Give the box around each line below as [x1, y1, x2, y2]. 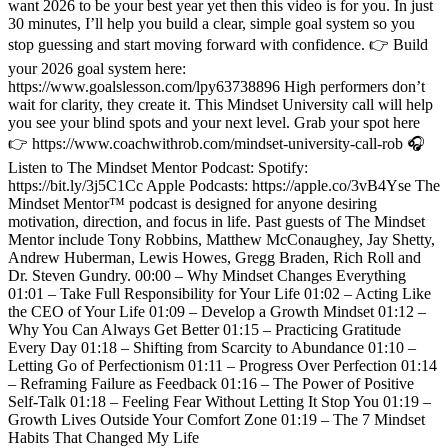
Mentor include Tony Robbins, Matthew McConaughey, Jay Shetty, [8, 231, 435, 249]
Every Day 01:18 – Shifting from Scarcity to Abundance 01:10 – [8, 339, 416, 357]
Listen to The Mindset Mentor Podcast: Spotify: [8, 159, 308, 177]
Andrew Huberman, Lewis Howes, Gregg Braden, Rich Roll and [8, 249, 421, 267]
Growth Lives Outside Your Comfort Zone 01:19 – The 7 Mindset [8, 411, 425, 429]
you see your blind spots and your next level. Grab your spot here [8, 114, 420, 132]
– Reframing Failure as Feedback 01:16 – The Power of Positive [8, 375, 414, 393]
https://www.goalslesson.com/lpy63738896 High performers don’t [8, 78, 425, 96]
